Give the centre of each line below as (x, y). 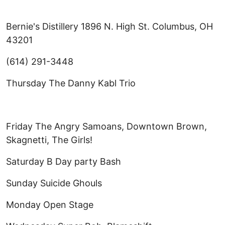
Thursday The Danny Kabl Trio (71, 83)
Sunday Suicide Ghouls (54, 183)
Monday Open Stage (50, 205)
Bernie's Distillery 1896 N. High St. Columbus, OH (109, 27)
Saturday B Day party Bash (64, 162)
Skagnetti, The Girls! (49, 140)
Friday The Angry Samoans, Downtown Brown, (106, 127)
